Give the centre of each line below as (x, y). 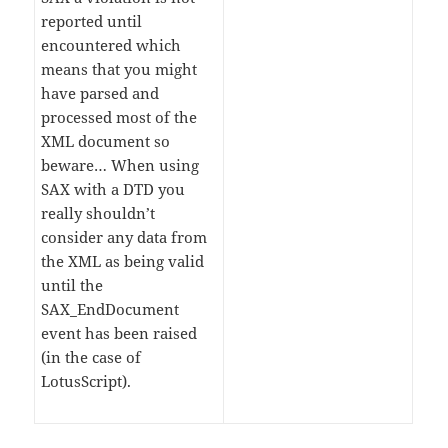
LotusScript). (86, 381)
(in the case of (91, 357)
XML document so (106, 141)
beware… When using (120, 165)
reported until (92, 21)
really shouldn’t (98, 213)
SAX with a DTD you (113, 189)
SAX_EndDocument (110, 309)
